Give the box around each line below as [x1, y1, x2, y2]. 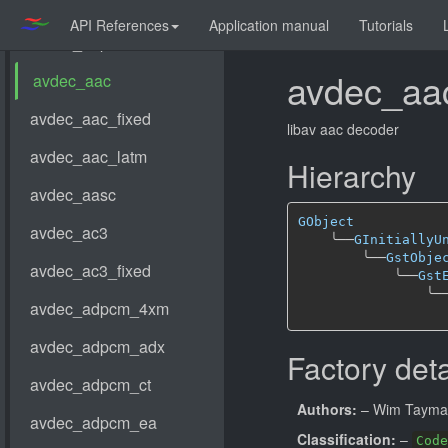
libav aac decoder [287, 119, 399, 139]
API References [70, 15, 169, 35]
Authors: [297, 399, 357, 419]
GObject [297, 213, 354, 229]
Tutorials [359, 15, 413, 35]
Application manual [209, 15, 329, 35]
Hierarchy [287, 154, 416, 197]
